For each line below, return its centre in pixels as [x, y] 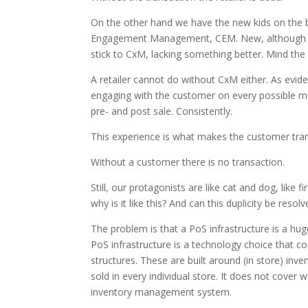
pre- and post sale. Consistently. [162, 111]
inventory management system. [161, 292]
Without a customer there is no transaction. [188, 162]
